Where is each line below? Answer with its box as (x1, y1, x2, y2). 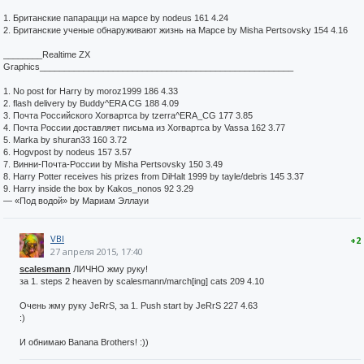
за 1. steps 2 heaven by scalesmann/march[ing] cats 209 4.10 (19, 276, 264, 286)
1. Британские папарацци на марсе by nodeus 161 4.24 (3, 13, 228, 23)
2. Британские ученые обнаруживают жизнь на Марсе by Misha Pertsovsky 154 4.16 (3, 25, 348, 35)
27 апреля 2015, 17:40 (50, 245, 143, 258)
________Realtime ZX (3, 50, 90, 59)
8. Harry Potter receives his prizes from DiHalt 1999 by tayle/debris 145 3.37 (3, 171, 304, 181)
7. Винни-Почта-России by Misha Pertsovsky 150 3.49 (3, 159, 223, 169)
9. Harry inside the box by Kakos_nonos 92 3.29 (3, 184, 193, 193)
